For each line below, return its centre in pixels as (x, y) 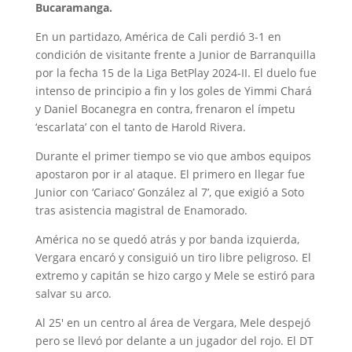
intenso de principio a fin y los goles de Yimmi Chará (173, 91)
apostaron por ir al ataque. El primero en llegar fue (170, 174)
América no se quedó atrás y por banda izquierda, (167, 240)
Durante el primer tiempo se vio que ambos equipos (173, 156)
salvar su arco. (73, 294)
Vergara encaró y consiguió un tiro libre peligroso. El (173, 258)
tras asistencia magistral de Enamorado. (141, 211)
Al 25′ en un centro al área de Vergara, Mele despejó (172, 323)
